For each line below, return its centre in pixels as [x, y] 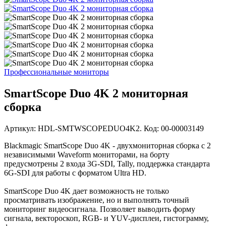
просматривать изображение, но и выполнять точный [97, 200]
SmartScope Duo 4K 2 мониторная [96, 94]
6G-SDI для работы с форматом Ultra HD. [75, 173]
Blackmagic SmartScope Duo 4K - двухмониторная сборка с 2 [107, 146]
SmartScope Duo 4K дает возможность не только [87, 191]
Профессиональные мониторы [56, 72]
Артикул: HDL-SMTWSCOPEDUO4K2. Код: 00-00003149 [104, 129]
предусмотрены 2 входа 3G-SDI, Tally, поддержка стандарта [107, 164]
